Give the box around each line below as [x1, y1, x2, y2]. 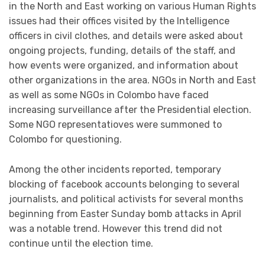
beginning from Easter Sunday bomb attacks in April [9, 208, 241, 219]
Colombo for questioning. [9, 134, 122, 146]
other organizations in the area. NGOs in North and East [9, 75, 256, 86]
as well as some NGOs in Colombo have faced [9, 89, 209, 101]
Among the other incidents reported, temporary [9, 164, 221, 175]
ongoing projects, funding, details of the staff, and [9, 45, 235, 57]
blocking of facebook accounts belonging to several [9, 179, 240, 190]
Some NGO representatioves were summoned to [9, 119, 222, 131]
